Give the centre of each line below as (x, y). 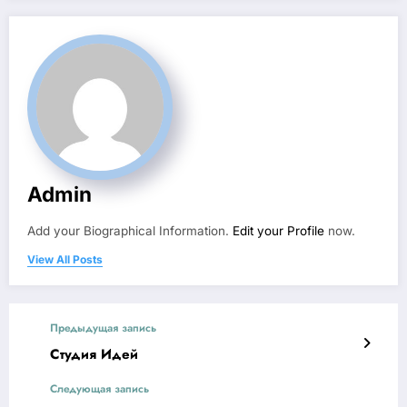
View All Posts (65, 260)
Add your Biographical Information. (130, 231)
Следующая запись (99, 389)
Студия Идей (94, 355)
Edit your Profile (278, 231)
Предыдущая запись (103, 328)
